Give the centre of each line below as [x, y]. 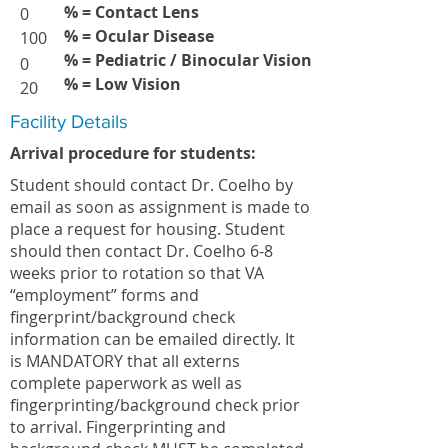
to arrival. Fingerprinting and [118, 427]
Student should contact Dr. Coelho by [151, 185]
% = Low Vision [122, 84]
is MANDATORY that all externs [125, 361]
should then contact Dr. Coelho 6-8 [141, 251]
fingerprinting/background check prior [155, 405]
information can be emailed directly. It [152, 339]
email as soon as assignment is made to [160, 207]
